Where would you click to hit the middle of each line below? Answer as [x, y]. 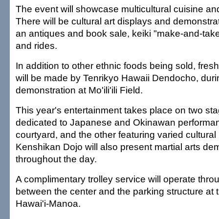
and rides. [36, 45]
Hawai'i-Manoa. [48, 203]
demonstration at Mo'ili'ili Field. [79, 90]
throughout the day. [56, 159]
